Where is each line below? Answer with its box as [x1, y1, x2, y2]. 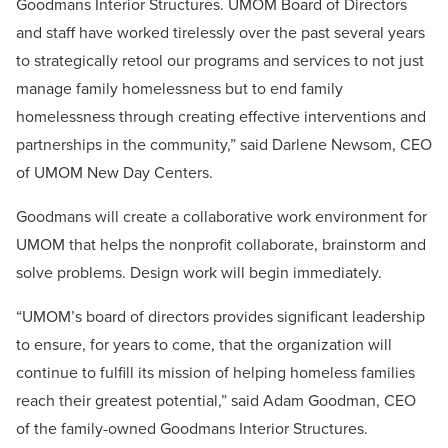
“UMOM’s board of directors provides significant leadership [16, 305, 425, 329]
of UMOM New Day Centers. [16, 161, 213, 185]
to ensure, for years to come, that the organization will [16, 333, 392, 357]
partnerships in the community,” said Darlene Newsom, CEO [16, 133, 432, 157]
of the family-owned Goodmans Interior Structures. [16, 417, 368, 441]
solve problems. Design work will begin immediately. [16, 261, 382, 285]
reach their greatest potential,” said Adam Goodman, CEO [16, 389, 416, 413]
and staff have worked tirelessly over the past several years [16, 21, 425, 45]
